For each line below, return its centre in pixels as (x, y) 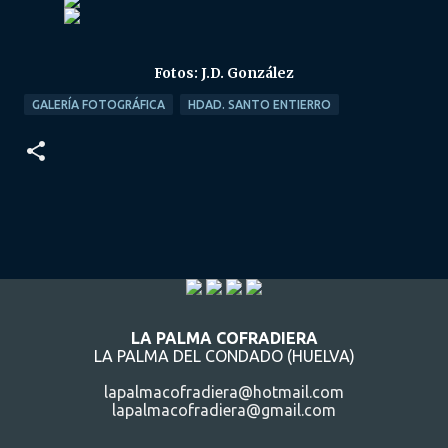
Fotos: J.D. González (224, 73)
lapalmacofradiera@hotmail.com (224, 392)
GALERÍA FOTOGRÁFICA (98, 104)
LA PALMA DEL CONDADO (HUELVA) (224, 356)
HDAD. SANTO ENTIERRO (259, 104)
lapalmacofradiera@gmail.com (224, 410)
